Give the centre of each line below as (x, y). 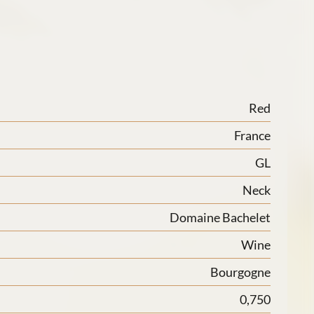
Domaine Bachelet (220, 217)
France (252, 135)
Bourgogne (240, 272)
